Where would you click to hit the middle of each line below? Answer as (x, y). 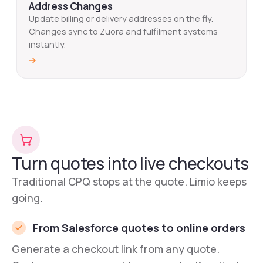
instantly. (47, 45)
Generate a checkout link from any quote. (116, 249)
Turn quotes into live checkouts (130, 163)
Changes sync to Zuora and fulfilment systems (123, 32)
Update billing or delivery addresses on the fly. (121, 19)
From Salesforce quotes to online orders (139, 228)
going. (27, 198)
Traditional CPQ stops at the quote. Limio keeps (129, 182)
